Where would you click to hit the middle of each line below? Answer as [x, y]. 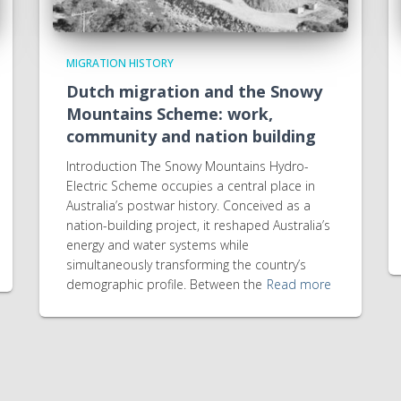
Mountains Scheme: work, [170, 114]
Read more [299, 284]
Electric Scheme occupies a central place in [191, 186]
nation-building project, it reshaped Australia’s [198, 225]
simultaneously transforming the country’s [186, 264]
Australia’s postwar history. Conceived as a [188, 205]
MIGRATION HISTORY [120, 63]
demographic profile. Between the [164, 284]
